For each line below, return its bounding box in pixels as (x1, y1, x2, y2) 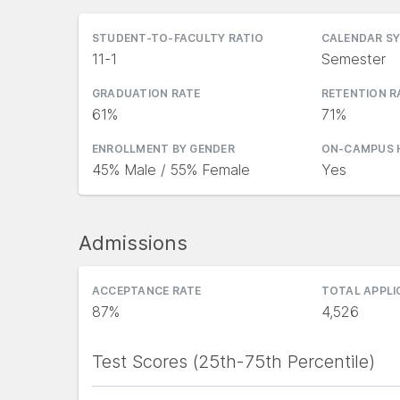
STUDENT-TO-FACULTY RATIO (92, 31, 263, 45)
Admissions (79, 231, 187, 254)
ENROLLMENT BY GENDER (92, 142, 235, 155)
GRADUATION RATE (92, 87, 201, 100)
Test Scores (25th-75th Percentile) (92, 351, 375, 372)
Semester (321, 50, 386, 68)
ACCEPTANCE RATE (92, 284, 202, 297)
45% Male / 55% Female (92, 161, 250, 179)
